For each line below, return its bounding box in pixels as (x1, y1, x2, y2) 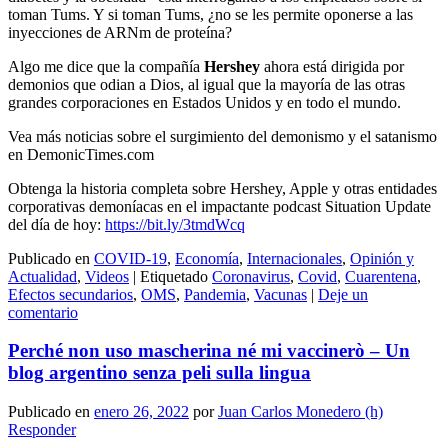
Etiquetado (140, 267, 208, 285)
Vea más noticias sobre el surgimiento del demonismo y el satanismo (8, 127, 437, 145)
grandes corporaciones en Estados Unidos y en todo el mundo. (8, 93, 401, 111)
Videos (85, 267, 129, 285)
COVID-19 (94, 249, 167, 267)
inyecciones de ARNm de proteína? (8, 23, 232, 41)
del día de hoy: (8, 215, 105, 233)
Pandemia (184, 285, 246, 303)
